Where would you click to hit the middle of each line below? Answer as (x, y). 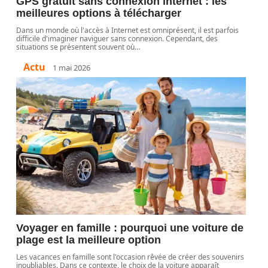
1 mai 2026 (72, 67)
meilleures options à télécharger (99, 13)
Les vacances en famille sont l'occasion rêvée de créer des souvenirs (130, 257)
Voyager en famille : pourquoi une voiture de (130, 228)
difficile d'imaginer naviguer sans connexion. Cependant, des (117, 39)
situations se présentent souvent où (76, 47)
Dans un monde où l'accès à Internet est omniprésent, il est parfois (128, 30)
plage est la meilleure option (89, 240)
